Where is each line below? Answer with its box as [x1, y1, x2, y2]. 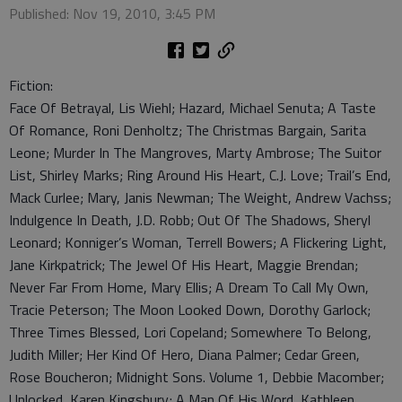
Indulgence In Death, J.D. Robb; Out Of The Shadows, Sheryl [9, 209, 371, 231]
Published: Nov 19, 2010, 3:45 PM [9, 3, 215, 24]
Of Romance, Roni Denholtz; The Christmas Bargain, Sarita [9, 119, 366, 141]
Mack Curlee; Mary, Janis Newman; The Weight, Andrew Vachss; [9, 187, 391, 208]
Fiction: [9, 74, 53, 96]
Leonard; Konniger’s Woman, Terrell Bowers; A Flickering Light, [9, 232, 387, 253]
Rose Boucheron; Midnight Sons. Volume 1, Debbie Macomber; [9, 366, 384, 388]
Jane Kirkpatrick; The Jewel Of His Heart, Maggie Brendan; [9, 254, 358, 275]
